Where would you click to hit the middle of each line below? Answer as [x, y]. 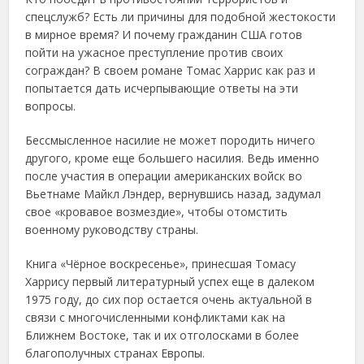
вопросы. [51, 106]
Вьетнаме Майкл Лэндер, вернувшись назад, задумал [173, 194]
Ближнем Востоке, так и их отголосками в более [162, 336]
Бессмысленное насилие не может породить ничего [171, 141]
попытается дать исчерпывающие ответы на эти [162, 89]
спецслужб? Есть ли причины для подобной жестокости [181, 17]
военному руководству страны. [112, 230]
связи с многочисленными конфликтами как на [156, 318]
